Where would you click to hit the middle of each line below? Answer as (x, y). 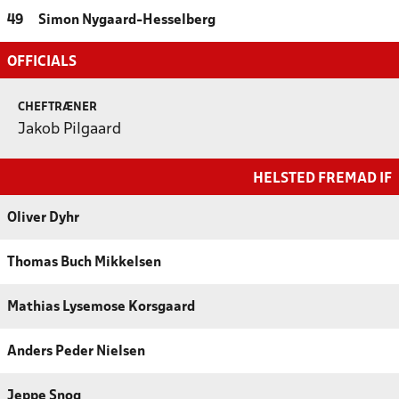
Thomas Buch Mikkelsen (84, 262)
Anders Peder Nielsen (76, 351)
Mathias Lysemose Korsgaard (101, 307)
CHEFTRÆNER (57, 107)
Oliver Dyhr (43, 218)
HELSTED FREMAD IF (322, 178)
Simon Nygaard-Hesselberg (127, 20)
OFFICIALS (42, 61)
